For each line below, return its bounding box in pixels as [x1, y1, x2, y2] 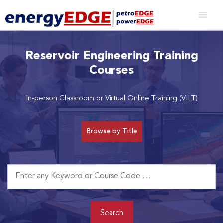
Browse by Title [86, 127, 137, 135]
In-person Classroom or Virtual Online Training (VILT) [25, 94, 198, 102]
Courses [89, 64, 134, 77]
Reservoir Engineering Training [25, 50, 198, 62]
